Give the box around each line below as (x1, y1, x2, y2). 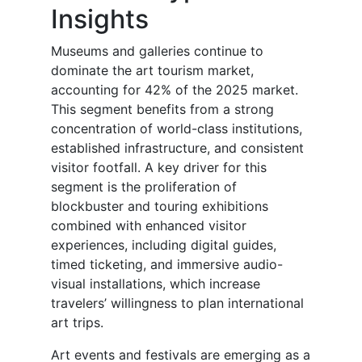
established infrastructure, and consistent (51, 140, 304, 157)
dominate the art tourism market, (51, 62, 254, 79)
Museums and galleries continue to (51, 43, 263, 60)
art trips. (51, 314, 103, 331)
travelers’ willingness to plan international (51, 295, 304, 312)
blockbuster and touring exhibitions (51, 198, 268, 215)
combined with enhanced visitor (51, 217, 246, 234)
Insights (51, 3, 149, 36)
